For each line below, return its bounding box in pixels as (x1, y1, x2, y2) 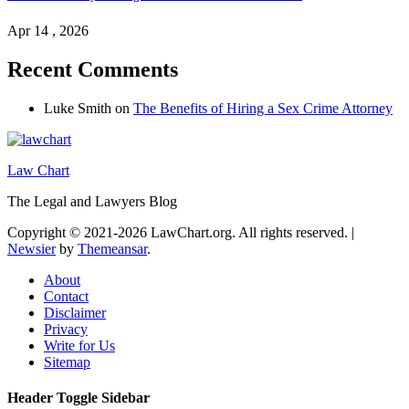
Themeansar (78, 241, 147, 257)
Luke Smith (44, 100, 111, 117)
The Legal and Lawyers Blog (7, 194, 177, 210)
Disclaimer (44, 305, 106, 321)
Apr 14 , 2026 (7, 23, 89, 39)
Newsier (7, 241, 56, 257)
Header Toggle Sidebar (7, 390, 150, 406)
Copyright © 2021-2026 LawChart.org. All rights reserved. (7, 225, 351, 241)
